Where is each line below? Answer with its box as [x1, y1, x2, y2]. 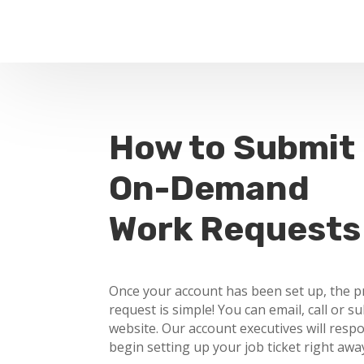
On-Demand [109, 168, 310, 210]
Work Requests [109, 209, 362, 250]
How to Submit [109, 128, 356, 169]
